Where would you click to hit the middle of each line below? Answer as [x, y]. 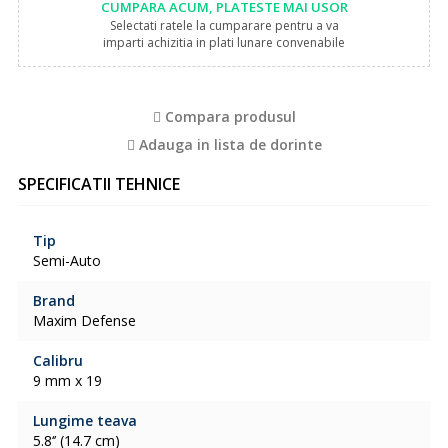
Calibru [57, 360]
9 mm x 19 [67, 380]
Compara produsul [228, 116]
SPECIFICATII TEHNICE [98, 184]
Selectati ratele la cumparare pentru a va [224, 25]
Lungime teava [84, 420]
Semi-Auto [66, 260]
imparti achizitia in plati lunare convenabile [224, 42]
